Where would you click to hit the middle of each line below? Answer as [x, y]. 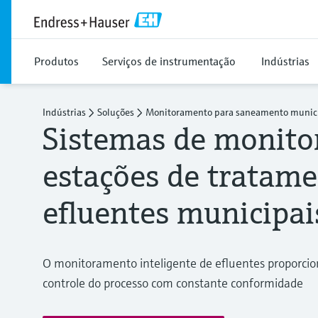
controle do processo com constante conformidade [173, 283]
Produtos [56, 61]
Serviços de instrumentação [169, 61]
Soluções [116, 112]
